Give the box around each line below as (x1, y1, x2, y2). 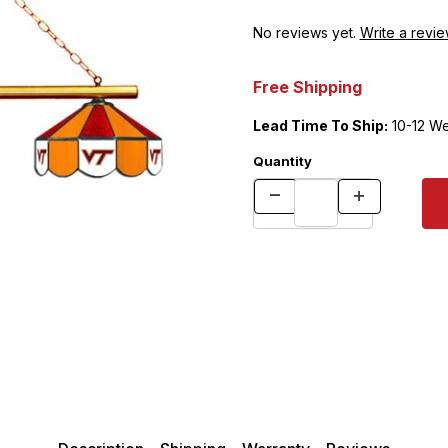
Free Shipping (252, 77, 362, 98)
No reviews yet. (252, 24, 360, 42)
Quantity (252, 153, 312, 170)
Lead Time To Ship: (252, 117, 388, 135)
